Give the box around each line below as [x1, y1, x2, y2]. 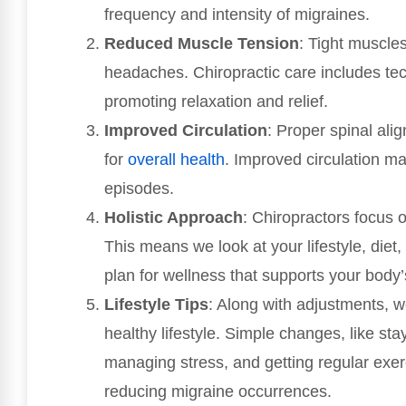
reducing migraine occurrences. [104, 382, 332, 401]
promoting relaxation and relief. [104, 92, 328, 111]
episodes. [104, 179, 174, 198]
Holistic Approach [104, 208, 243, 227]
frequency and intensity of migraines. [104, 5, 370, 24]
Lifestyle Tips [104, 295, 208, 314]
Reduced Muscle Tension [104, 34, 299, 53]
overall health [128, 150, 225, 169]
